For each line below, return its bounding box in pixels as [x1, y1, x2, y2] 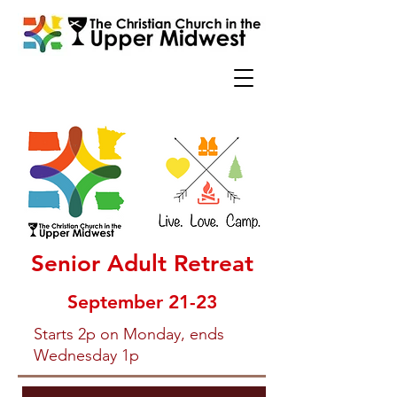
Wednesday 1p [34, 346, 139, 365]
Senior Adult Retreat [30, 250, 253, 277]
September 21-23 [66, 291, 217, 313]
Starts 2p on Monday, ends [34, 324, 224, 344]
